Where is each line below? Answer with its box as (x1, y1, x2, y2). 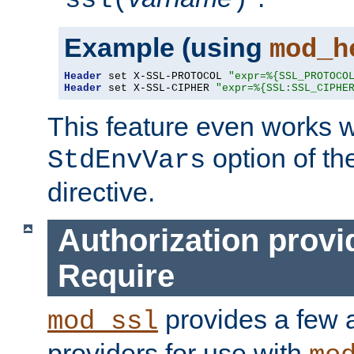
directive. (47, 177, 155, 208)
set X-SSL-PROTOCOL (102, 70, 228, 83)
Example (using (64, 32, 269, 63)
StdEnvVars (47, 145, 205, 176)
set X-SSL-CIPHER (102, 82, 216, 95)
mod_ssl (47, 307, 158, 337)
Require (57, 258, 175, 293)
